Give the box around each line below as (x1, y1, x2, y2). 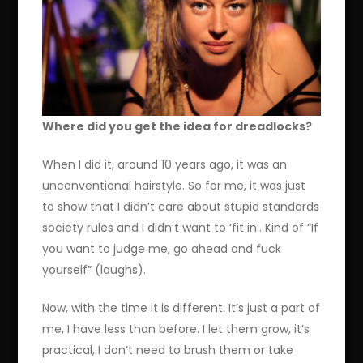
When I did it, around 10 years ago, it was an (42, 156, 288, 173)
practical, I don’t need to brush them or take (42, 342, 294, 359)
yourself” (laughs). (42, 262, 147, 279)
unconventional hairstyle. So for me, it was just (42, 177, 306, 194)
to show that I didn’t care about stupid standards (42, 199, 320, 216)
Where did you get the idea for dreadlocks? (42, 118, 313, 135)
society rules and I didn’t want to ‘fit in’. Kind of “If (42, 220, 319, 237)
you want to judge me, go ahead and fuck (42, 241, 282, 258)
